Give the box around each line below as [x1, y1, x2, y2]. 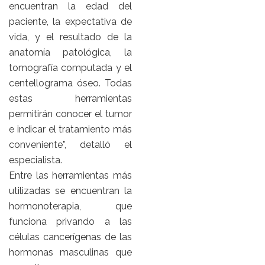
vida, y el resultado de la [9, 31, 132, 43]
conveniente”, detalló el [9, 139, 132, 151]
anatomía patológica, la [9, 47, 132, 59]
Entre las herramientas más [9, 170, 132, 182]
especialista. [9, 154, 62, 166]
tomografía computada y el [9, 62, 132, 74]
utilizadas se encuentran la [9, 185, 132, 197]
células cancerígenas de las [9, 231, 132, 243]
